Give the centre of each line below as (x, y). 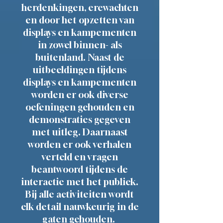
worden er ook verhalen (80, 144)
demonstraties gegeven (80, 119)
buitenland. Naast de (80, 57)
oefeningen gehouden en (80, 107)
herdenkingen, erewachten (80, 7)
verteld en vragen (80, 157)
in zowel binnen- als (80, 45)
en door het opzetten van (80, 20)
